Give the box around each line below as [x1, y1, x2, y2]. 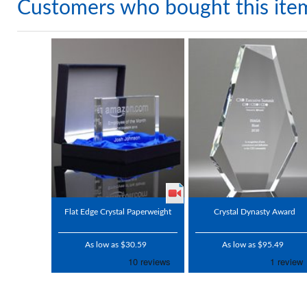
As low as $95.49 [222, 241, 284, 249]
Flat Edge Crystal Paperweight [64, 208, 171, 217]
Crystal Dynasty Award [214, 208, 296, 217]
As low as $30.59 [85, 241, 147, 249]
